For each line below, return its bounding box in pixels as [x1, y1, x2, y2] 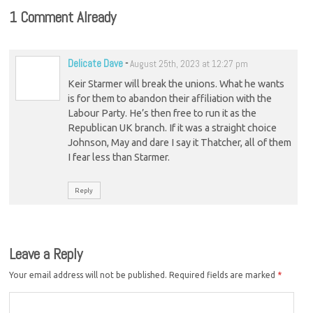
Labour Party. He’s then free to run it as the [67, 108, 256, 119]
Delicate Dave [67, 56, 123, 70]
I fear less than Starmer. [67, 152, 170, 163]
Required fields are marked [169, 270, 278, 279]
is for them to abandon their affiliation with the [67, 93, 272, 105]
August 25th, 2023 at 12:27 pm [129, 57, 248, 70]
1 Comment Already [9, 7, 117, 27]
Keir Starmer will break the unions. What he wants [67, 78, 284, 90]
